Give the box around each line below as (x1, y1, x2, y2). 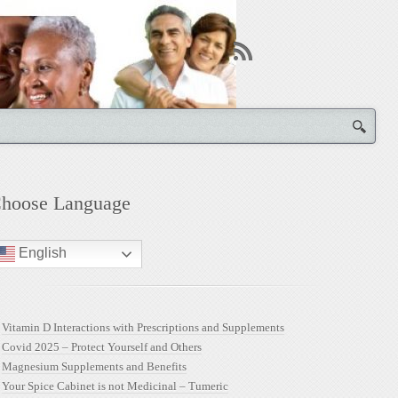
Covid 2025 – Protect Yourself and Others (2, 340, 202, 354)
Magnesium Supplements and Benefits (2, 360, 187, 373)
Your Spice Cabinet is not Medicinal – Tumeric (2, 379, 228, 393)
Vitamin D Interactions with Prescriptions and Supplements (2, 321, 284, 334)
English (15, 245, 67, 261)
